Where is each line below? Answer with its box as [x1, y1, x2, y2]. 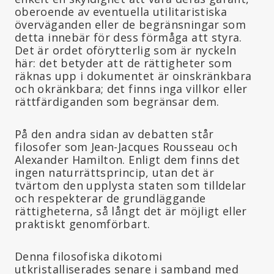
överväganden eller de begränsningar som [15, 17, 246, 32]
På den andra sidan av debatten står [15, 126, 214, 141]
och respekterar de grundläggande [15, 190, 206, 206]
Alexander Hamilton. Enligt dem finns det [15, 152, 240, 167]
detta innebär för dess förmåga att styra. [15, 29, 242, 45]
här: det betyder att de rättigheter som [15, 55, 232, 70]
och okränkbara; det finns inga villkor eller [15, 81, 248, 96]
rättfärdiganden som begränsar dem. [15, 94, 220, 109]
